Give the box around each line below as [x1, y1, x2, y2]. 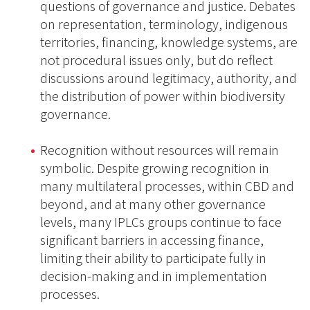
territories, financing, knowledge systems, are [40, 33, 298, 51]
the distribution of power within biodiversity [40, 87, 285, 105]
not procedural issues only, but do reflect [40, 51, 273, 69]
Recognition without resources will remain [40, 141, 279, 159]
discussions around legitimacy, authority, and [40, 69, 297, 87]
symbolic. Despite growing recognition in [40, 159, 269, 177]
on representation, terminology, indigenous [40, 15, 288, 33]
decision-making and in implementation [40, 267, 267, 285]
